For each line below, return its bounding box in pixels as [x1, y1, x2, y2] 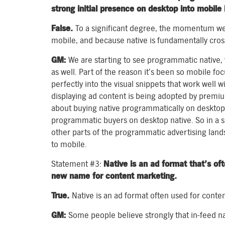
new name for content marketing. [51, 171, 177, 181]
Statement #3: [51, 159, 103, 169]
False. [51, 24, 75, 33]
